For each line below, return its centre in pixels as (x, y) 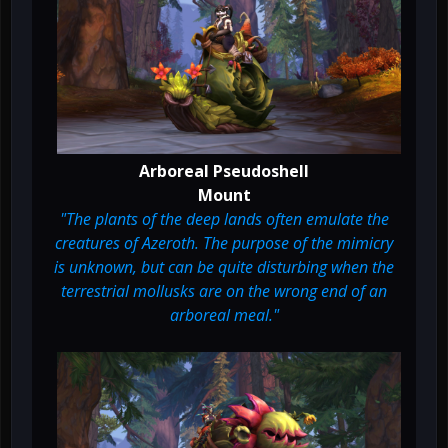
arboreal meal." (224, 315)
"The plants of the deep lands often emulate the (224, 219)
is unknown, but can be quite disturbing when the (224, 267)
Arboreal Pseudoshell (224, 171)
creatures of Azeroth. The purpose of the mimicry (224, 243)
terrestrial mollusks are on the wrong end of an (224, 291)
